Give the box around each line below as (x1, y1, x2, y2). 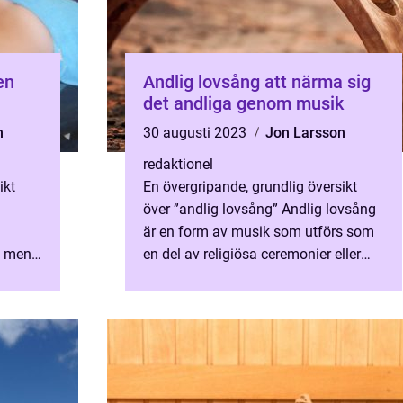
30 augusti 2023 (143, 124, 250, 141)
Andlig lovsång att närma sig (143, 71, 264, 93)
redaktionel (143, 156, 213, 173)
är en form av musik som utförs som (143, 223, 374, 240)
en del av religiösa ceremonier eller (143, 246, 361, 263)
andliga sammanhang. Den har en (143, 268, 359, 285)
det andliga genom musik (143, 93, 344, 114)
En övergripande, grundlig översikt (143, 178, 357, 195)
